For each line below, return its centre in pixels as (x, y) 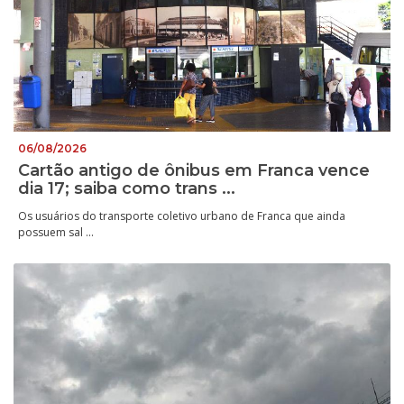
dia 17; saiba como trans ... (127, 189)
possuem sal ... (56, 233)
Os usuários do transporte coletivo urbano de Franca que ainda (182, 216)
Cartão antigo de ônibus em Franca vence (194, 171)
